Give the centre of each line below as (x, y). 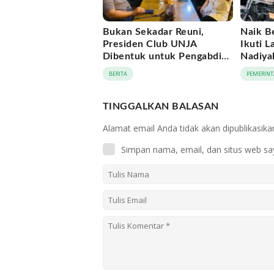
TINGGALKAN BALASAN (161, 106)
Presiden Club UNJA (150, 44)
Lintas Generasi (139, 68)
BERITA (118, 73)
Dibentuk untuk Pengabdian (168, 56)
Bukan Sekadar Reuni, (154, 31)
